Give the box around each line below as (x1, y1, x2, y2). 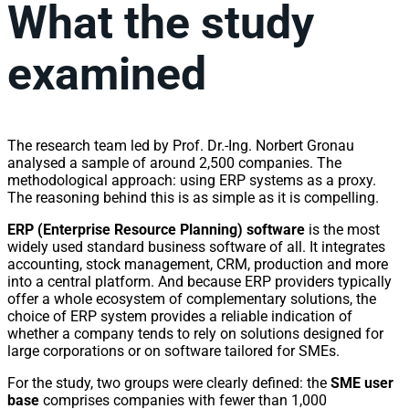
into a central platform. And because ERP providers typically (7, 273, 392, 290)
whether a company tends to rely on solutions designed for (7, 325, 383, 342)
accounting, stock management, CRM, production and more (7, 256, 388, 273)
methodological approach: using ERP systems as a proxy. (7, 172, 376, 189)
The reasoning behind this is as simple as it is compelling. (7, 189, 379, 206)
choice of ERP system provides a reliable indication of (7, 308, 352, 325)
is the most (305, 221, 380, 238)
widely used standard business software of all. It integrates (7, 238, 385, 256)
